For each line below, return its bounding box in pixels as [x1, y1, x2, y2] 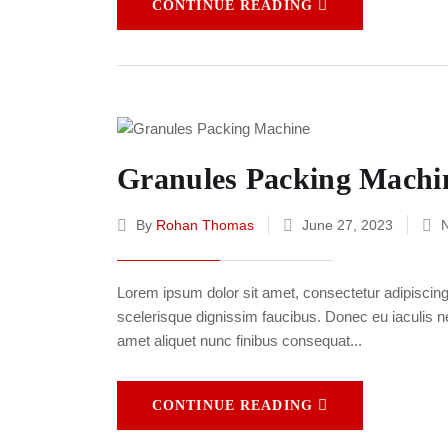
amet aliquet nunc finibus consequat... [117, 332, 362, 350]
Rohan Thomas [156, 217, 254, 234]
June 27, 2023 [298, 217, 397, 234]
